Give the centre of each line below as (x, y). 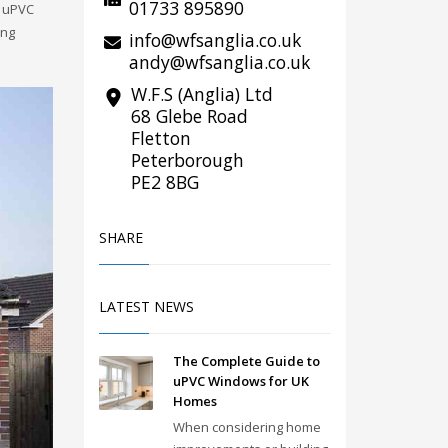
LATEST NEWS (146, 306)
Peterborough (187, 159)
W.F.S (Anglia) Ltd (201, 93)
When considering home (246, 426)
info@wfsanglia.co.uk (214, 39)
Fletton (160, 137)
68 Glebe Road (189, 115)
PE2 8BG (164, 181)
